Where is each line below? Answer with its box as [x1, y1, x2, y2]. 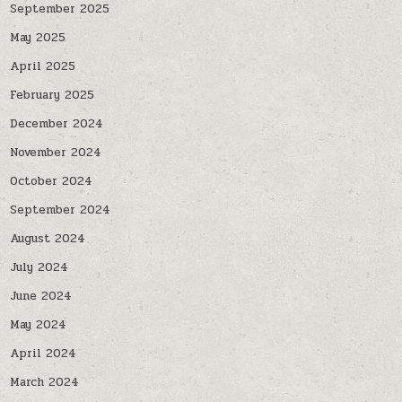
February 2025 [10, 86, 95, 104]
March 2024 [10, 373, 80, 391]
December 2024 [10, 115, 104, 133]
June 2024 [10, 287, 73, 305]
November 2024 [10, 144, 102, 162]
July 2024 [10, 258, 69, 276]
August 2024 [10, 230, 86, 248]
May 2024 [10, 316, 67, 334]
